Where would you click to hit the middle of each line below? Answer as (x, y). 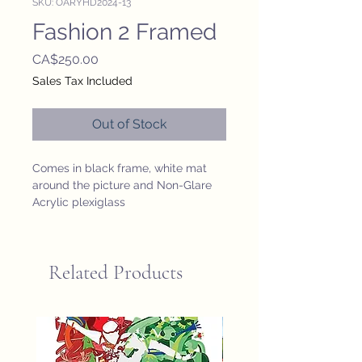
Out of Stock (129, 124)
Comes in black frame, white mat (120, 168)
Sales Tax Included (82, 81)
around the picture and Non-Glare (122, 185)
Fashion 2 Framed (124, 32)
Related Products (116, 273)
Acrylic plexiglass (79, 202)
